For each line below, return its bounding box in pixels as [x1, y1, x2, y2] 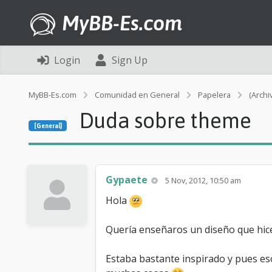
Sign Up [112, 53, 148, 67]
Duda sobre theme [80, 108, 252, 132]
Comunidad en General [95, 89, 180, 100]
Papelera [198, 89, 231, 100]
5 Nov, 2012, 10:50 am [165, 175, 242, 186]
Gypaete [106, 173, 148, 186]
